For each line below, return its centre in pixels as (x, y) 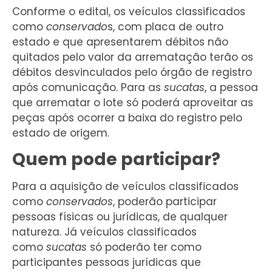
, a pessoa (231, 87)
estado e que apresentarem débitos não (120, 42)
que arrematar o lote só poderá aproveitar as (133, 102)
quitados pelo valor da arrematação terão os (133, 57)
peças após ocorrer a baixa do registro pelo (127, 117)
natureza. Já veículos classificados (104, 232)
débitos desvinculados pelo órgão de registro (132, 72)
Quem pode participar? (116, 160)
